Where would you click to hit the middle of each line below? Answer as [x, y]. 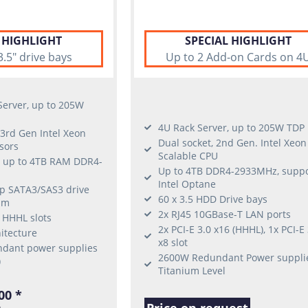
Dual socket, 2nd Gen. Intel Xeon [232, 142]
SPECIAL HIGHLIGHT [239, 41]
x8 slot [173, 242]
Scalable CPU [188, 155]
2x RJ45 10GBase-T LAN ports [224, 214]
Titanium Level [191, 270]
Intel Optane [187, 184]
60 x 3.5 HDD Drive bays [212, 199]
